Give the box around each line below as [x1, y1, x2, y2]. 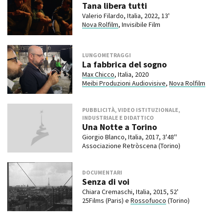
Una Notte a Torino [82, 121, 157, 133]
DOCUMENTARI [82, 169, 122, 176]
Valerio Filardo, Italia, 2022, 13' [82, 11, 170, 21]
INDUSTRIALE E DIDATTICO [82, 114, 154, 122]
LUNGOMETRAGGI [82, 51, 131, 59]
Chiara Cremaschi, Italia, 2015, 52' [82, 187, 178, 197]
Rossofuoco [130, 196, 166, 205]
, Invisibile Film [118, 20, 160, 29]
